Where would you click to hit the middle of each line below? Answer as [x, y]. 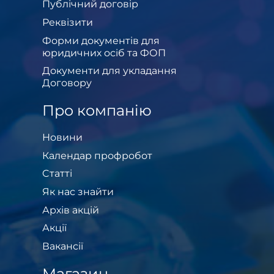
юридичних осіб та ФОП [104, 53]
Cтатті [57, 174]
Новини [62, 138]
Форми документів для [101, 40]
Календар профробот [97, 155]
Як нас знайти [78, 191]
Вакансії [63, 246]
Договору [67, 83]
